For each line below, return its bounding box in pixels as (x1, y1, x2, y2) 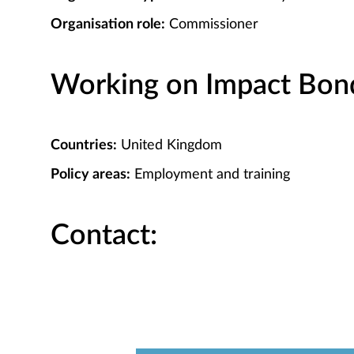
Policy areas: (51, 168, 130, 182)
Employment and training (130, 168, 290, 182)
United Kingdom (117, 138, 222, 153)
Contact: (51, 221, 157, 250)
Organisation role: (51, 17, 165, 32)
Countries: (51, 138, 117, 153)
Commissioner (165, 17, 258, 32)
